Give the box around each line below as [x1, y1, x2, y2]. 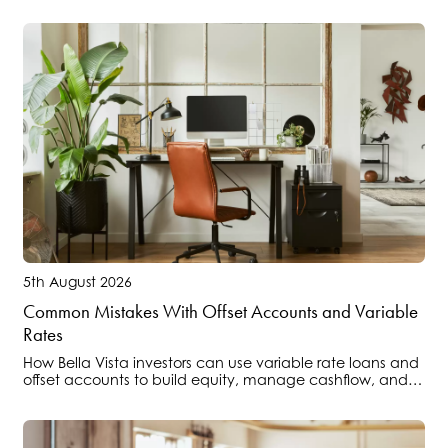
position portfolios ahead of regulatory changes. [23, 388, 359, 405]
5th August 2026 [23, 273, 132, 290]
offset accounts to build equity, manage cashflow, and [23, 371, 408, 388]
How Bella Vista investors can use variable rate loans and [23, 354, 419, 371]
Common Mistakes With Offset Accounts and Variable [23, 300, 418, 323]
